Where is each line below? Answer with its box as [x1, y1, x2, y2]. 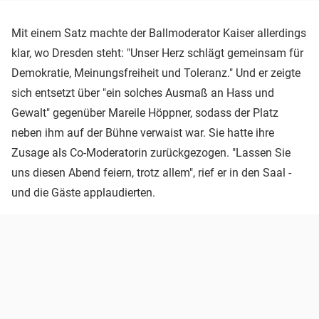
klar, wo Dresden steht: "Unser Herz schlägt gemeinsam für [11, 46, 303, 60]
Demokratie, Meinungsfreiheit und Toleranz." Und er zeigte [11, 66, 300, 80]
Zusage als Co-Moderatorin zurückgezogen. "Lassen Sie [11, 145, 291, 159]
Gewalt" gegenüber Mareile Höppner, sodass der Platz [11, 105, 278, 120]
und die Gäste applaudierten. [11, 185, 155, 199]
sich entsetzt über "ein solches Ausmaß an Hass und [11, 85, 274, 100]
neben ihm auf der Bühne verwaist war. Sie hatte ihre [11, 125, 274, 140]
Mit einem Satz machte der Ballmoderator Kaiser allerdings [11, 26, 306, 40]
